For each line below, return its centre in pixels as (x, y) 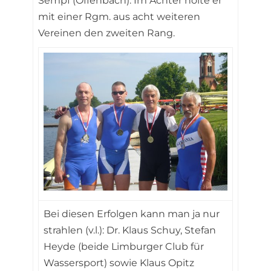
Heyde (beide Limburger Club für (124, 247)
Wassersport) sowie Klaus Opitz (119, 263)
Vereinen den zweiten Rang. (106, 33)
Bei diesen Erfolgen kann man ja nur (132, 214)
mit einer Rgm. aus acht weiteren (119, 17)
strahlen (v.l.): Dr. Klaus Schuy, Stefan (130, 230)
